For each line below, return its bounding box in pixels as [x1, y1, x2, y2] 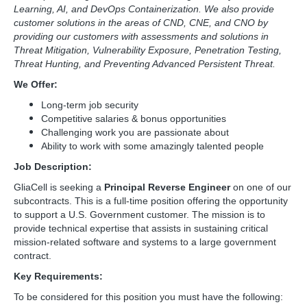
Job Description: [14, 161, 92, 172]
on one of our [233, 182, 291, 193]
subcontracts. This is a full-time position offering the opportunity [14, 195, 288, 206]
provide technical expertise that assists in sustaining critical [14, 223, 268, 234]
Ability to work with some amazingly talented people [41, 140, 264, 151]
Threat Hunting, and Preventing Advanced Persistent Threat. [14, 58, 275, 69]
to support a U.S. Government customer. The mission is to [14, 209, 265, 220]
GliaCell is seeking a [14, 182, 104, 193]
